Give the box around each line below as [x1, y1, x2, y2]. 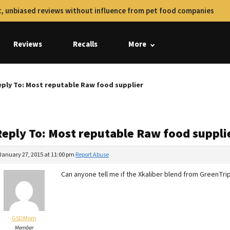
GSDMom [11, 214, 36, 223]
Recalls [73, 39, 98, 50]
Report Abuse [75, 150, 109, 159]
